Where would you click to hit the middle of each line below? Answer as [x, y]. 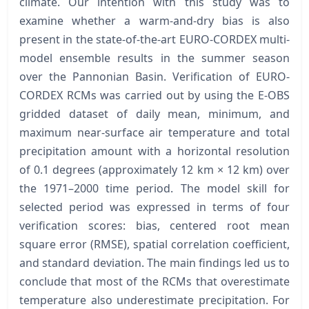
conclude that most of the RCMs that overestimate [154, 281]
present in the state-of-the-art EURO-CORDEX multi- [154, 39]
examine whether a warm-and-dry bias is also [154, 20]
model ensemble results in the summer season [154, 58]
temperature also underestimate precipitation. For [154, 300]
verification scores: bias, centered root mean [154, 225]
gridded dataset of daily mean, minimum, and [154, 113]
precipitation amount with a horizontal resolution [154, 151]
